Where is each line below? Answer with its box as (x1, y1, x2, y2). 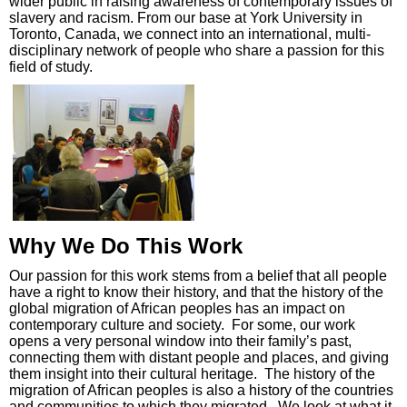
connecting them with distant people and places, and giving (9, 350, 389, 366)
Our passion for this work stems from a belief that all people (9, 268, 387, 284)
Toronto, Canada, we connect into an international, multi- (9, 26, 371, 43)
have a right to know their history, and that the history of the (9, 284, 383, 301)
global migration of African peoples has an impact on (9, 301, 345, 317)
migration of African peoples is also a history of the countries (9, 382, 393, 399)
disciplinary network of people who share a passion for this (9, 43, 384, 59)
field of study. (9, 59, 93, 75)
